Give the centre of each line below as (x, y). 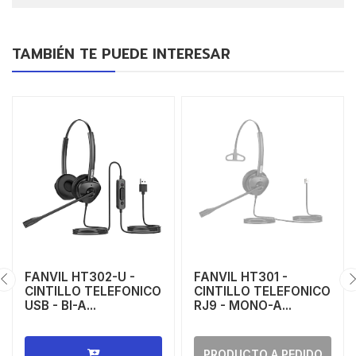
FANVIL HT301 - (241, 277)
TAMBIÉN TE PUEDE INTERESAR (121, 54)
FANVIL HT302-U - (80, 277)
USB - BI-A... (60, 306)
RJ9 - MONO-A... (243, 306)
